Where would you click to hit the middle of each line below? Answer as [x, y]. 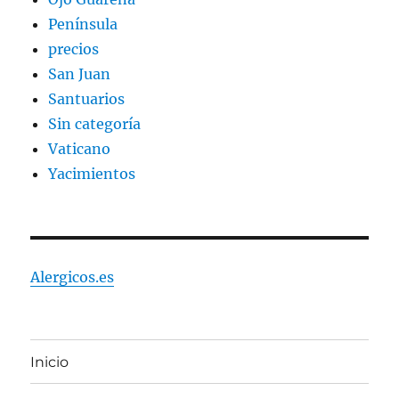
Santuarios [87, 99]
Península [83, 24]
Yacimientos [92, 174]
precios [74, 49]
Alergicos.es [73, 277]
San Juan [80, 74]
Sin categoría [95, 124]
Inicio [50, 362]
